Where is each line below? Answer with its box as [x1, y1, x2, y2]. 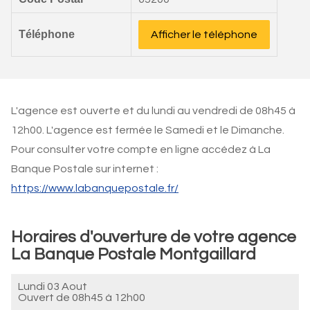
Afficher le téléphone [151, 29, 257, 40]
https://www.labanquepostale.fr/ [11, 183, 179, 194]
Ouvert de [18, 292, 72, 303]
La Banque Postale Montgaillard [11, 246, 256, 263]
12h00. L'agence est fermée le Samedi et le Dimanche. [11, 125, 284, 136]
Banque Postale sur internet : [11, 163, 158, 174]
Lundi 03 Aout [18, 281, 87, 292]
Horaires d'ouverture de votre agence [11, 228, 296, 246]
